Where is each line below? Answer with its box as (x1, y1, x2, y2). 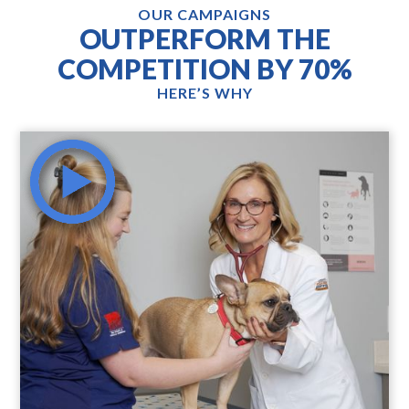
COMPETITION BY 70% (57, 52, 352, 86)
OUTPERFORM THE (79, 22, 330, 56)
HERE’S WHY (156, 84, 253, 102)
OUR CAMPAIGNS (138, 5, 271, 24)
